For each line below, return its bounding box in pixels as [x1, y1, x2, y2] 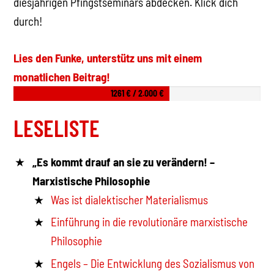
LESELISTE [13, 113, 100, 142]
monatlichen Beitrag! [13, 69, 111, 84]
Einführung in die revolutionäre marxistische [51, 215, 248, 229]
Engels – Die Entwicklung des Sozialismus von [51, 256, 255, 271]
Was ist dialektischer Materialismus [51, 192, 209, 207]
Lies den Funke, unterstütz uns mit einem [13, 50, 202, 65]
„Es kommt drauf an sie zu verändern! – [32, 154, 215, 169]
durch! [13, 14, 43, 29]
